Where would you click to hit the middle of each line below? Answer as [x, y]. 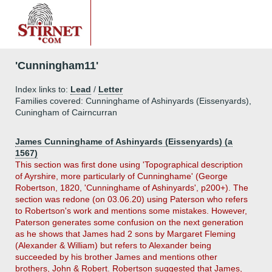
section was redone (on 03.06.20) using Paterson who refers [131, 199]
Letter [110, 89]
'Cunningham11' [57, 66]
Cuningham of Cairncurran [66, 112]
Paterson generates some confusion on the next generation [129, 222]
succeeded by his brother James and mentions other [116, 257]
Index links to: [43, 89]
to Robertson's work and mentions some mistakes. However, [131, 211]
